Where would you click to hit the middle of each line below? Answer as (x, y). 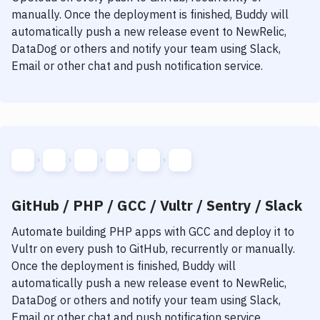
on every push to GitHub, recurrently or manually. (166, 249)
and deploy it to (252, 231)
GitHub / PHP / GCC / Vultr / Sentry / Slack (157, 205)
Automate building (60, 231)
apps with (159, 231)
